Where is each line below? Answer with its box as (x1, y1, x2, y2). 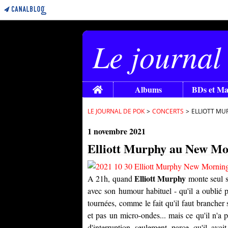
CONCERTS (152, 107, 184, 116)
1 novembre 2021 (88, 125, 146, 137)
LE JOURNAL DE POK (88, 107, 145, 116)
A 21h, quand (88, 173, 135, 184)
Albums (134, 83, 162, 95)
